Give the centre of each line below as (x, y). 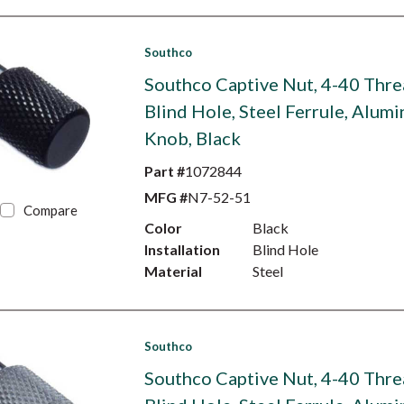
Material (173, 271)
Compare (51, 210)
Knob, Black (192, 138)
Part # (164, 171)
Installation (182, 249)
